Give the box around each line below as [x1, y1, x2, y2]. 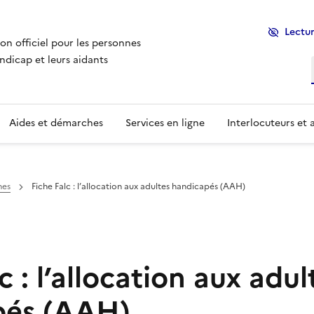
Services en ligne [125, 116, 205, 130]
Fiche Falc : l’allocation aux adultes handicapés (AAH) [32, 180, 245, 193]
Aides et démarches [9, 116, 103, 130]
